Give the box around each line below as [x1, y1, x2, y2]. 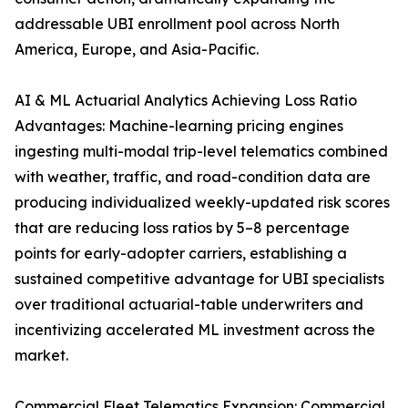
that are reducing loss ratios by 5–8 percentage [15, 219, 350, 238]
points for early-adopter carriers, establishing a [15, 244, 347, 263]
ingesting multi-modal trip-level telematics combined [15, 142, 388, 161]
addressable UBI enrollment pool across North [15, 15, 340, 34]
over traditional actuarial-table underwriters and [15, 295, 363, 314]
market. [15, 346, 68, 365]
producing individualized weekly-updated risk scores [15, 193, 390, 212]
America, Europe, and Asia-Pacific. [15, 40, 259, 59]
